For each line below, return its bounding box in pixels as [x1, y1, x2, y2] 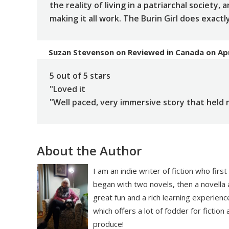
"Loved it [50, 83, 85, 95]
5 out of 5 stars [50, 70, 110, 82]
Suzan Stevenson [49, 47, 114, 58]
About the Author [37, 142, 142, 159]
